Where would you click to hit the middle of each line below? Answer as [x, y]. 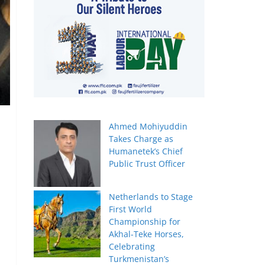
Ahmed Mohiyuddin [148, 127]
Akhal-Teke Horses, [147, 234]
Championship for [145, 222]
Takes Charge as [141, 139]
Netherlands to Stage [151, 197]
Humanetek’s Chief [146, 151]
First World [131, 209]
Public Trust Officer [147, 164]
